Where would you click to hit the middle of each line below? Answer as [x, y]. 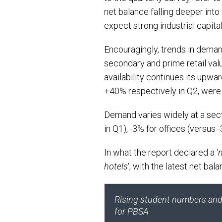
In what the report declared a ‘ [161, 152]
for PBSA [132, 211]
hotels [116, 166]
